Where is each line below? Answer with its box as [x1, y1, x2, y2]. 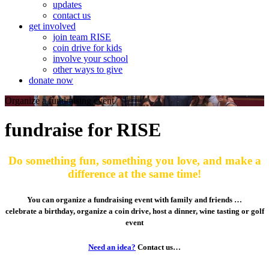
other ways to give [53, 64, 122, 74]
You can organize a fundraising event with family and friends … [27, 195, 242, 205]
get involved [29, 21, 76, 31]
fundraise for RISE [5, 119, 161, 141]
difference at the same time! [68, 167, 201, 180]
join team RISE [53, 32, 111, 42]
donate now [29, 75, 73, 85]
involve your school [53, 53, 128, 64]
